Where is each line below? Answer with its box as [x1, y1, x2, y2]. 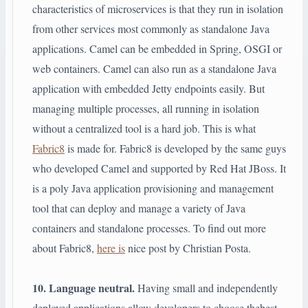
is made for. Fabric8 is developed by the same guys [65, 141, 286, 156]
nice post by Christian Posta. [125, 241, 251, 256]
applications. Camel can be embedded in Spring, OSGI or [32, 41, 282, 56]
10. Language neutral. [32, 280, 135, 296]
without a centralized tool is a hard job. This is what [32, 121, 256, 136]
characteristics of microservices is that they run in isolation [32, 1, 283, 16]
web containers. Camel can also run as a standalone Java [32, 61, 276, 76]
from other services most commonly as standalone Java [32, 21, 269, 36]
